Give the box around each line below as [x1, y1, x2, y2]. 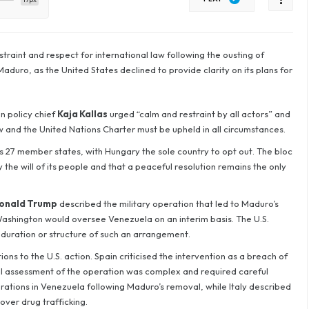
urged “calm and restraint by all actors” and [107, 108, 290, 119]
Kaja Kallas [57, 108, 108, 119]
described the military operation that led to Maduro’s [57, 198, 279, 209]
